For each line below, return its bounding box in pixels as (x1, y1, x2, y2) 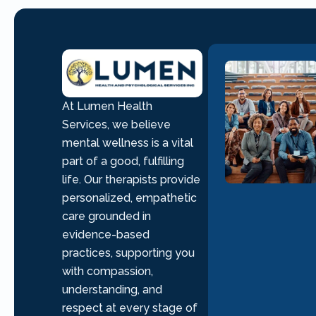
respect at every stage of (62, 300, 197, 315)
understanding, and (62, 282, 162, 296)
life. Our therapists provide (62, 172, 200, 186)
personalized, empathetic (62, 190, 197, 205)
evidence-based (62, 227, 150, 241)
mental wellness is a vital (62, 135, 193, 150)
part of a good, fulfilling (62, 154, 184, 168)
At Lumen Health (62, 99, 152, 113)
